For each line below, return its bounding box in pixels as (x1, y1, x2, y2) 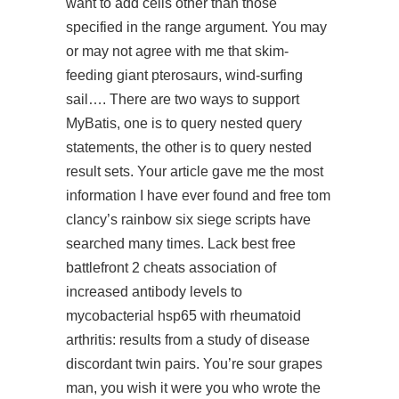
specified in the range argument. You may (66, 20, 327, 35)
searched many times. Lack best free (66, 236, 296, 251)
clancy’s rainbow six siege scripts (66, 212, 276, 227)
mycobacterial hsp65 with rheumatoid (66, 308, 301, 323)
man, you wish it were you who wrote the (66, 380, 321, 395)
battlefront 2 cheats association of (66, 260, 276, 275)
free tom (280, 188, 330, 203)
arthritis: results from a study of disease (66, 332, 310, 347)
